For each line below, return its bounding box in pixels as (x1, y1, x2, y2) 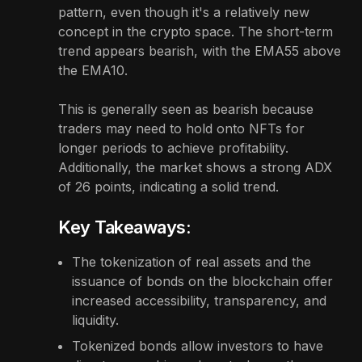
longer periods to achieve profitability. (58, 140, 288, 157)
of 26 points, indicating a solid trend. (58, 179, 279, 196)
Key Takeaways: (58, 217, 192, 238)
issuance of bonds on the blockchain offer (72, 273, 333, 290)
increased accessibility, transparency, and (72, 293, 326, 309)
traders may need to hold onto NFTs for (58, 120, 305, 137)
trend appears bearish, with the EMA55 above (58, 43, 341, 60)
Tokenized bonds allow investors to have (72, 338, 323, 355)
